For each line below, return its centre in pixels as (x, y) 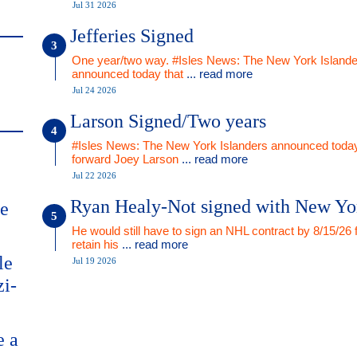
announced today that (129, 74)
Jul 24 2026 (94, 90)
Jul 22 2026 (94, 175)
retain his (97, 244)
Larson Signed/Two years (168, 121)
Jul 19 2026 (94, 261)
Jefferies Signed (132, 36)
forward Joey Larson (127, 159)
